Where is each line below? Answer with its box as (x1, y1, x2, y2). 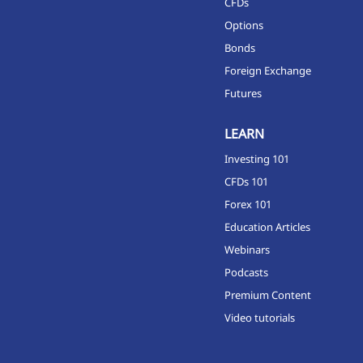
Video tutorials (224, 310, 295, 325)
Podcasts (224, 264, 268, 280)
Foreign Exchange (224, 62, 311, 78)
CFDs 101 (224, 173, 268, 189)
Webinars (224, 241, 270, 257)
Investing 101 (224, 151, 289, 166)
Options (224, 17, 263, 32)
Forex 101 (224, 196, 271, 211)
